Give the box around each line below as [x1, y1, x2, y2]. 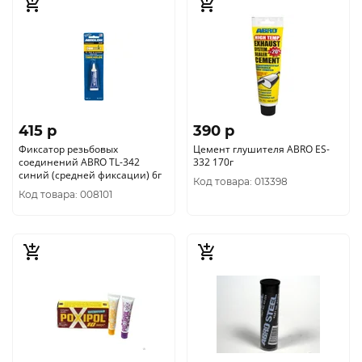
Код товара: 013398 [193, 175, 288, 187]
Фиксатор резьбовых [19, 142, 118, 156]
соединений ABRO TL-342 [19, 155, 140, 169]
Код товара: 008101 [19, 188, 112, 200]
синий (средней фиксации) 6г [19, 168, 162, 182]
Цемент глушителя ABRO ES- [193, 142, 330, 156]
